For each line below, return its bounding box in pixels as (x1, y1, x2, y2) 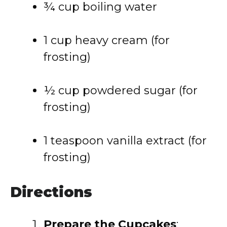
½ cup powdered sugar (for (44, 84, 198, 97)
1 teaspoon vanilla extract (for (44, 134, 207, 147)
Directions (10, 183, 92, 201)
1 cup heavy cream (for (44, 33, 170, 47)
